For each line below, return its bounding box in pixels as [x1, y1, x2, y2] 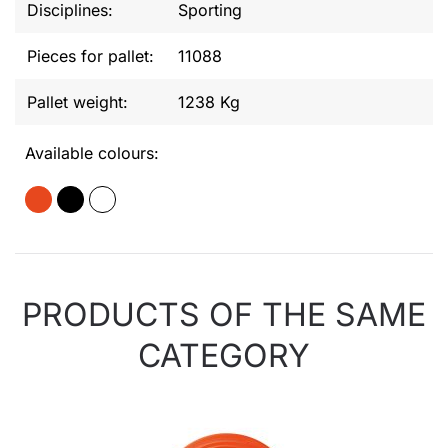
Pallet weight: [27, 92, 128, 112]
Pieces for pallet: [27, 46, 154, 66]
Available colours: [25, 143, 159, 163]
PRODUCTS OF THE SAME [22, 295, 426, 334]
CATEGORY [138, 336, 310, 375]
